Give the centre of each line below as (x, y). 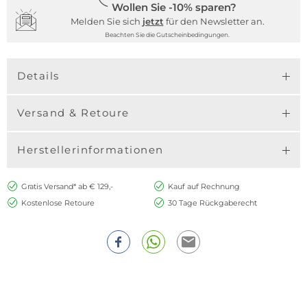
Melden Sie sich (106, 21)
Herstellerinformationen (90, 150)
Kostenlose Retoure (58, 202)
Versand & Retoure (73, 113)
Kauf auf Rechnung (204, 186)
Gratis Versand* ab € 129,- (67, 186)
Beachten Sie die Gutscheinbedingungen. (167, 35)
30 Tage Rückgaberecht (212, 202)
